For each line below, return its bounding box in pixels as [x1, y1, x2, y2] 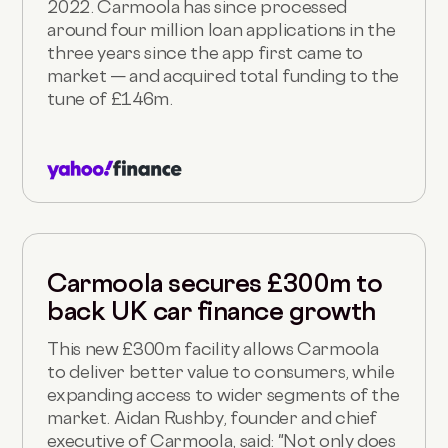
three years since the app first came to [47, 42, 364, 64]
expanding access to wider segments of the [47, 383, 400, 405]
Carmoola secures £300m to [47, 267, 383, 298]
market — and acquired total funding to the [47, 65, 400, 87]
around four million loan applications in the [47, 19, 396, 41]
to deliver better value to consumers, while [47, 360, 395, 382]
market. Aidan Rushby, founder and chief [47, 406, 378, 428]
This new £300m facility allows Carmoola [47, 337, 380, 359]
